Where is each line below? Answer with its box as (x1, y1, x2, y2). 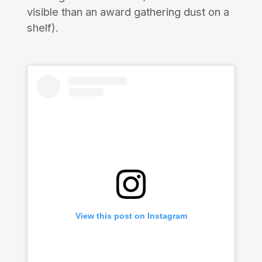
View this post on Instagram (75, 211, 187, 221)
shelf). (26, 20, 58, 34)
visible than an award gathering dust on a (26, 5, 229, 18)
